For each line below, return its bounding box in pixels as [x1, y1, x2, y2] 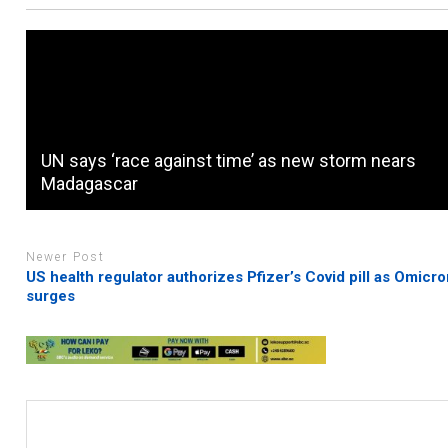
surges [26, 287, 76, 306]
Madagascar [41, 172, 139, 194]
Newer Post [26, 249, 106, 264]
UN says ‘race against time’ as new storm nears [41, 149, 417, 171]
